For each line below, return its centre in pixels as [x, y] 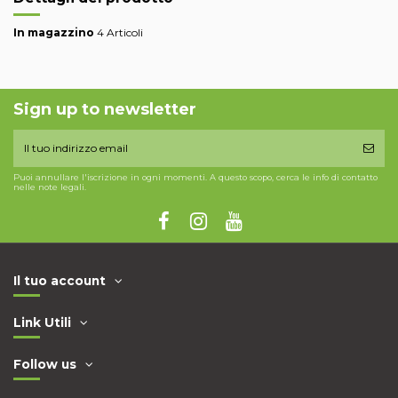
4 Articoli [120, 32]
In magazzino [54, 32]
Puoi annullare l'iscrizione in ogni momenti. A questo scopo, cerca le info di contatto [195, 178]
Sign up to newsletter [105, 110]
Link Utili [42, 322]
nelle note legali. [50, 187]
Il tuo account [60, 280]
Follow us [45, 365]
